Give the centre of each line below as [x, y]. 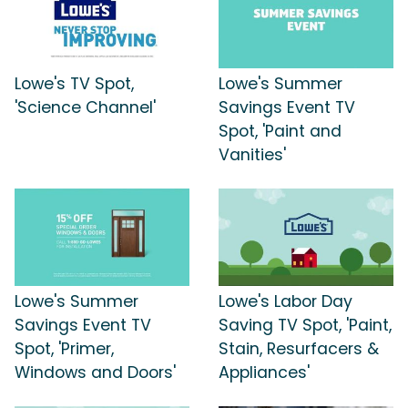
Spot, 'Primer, [64, 349]
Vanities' [252, 154]
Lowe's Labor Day [286, 302]
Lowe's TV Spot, [74, 83]
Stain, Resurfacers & [299, 349]
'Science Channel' [85, 107]
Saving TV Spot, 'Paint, [305, 326]
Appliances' [264, 373]
